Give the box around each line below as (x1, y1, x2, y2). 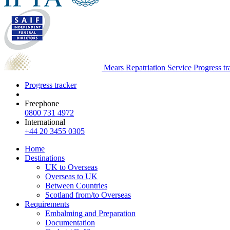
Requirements (25, 199, 69, 208)
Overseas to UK (45, 171, 98, 181)
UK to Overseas (45, 162, 98, 171)
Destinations (25, 153, 65, 162)
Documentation (45, 218, 95, 227)
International (25, 117, 65, 126)
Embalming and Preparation (45, 208, 136, 218)
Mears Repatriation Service (104, 63, 191, 72)
